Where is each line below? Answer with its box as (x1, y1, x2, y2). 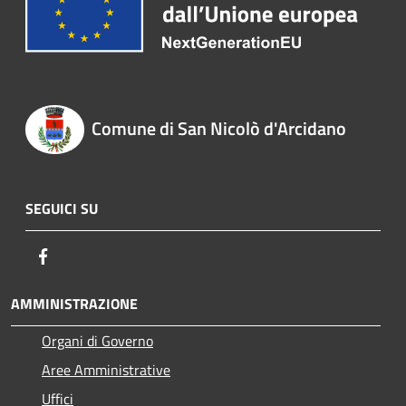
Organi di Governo (42, 329, 153, 352)
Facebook (53, 244, 110, 266)
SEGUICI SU (25, 197, 98, 219)
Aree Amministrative (42, 358, 170, 381)
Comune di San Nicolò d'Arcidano (91, 113, 346, 142)
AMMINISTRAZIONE (11, 292, 138, 314)
